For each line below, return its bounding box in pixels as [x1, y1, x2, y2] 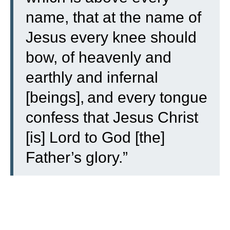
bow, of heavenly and [26, 48, 171, 66]
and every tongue [87, 88, 207, 106]
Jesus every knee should [26, 28, 197, 46]
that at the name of [73, 8, 201, 26]
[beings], [26, 88, 84, 106]
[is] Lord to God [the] [26, 128, 165, 146]
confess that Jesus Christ [26, 108, 198, 126]
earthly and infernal [26, 68, 158, 86]
